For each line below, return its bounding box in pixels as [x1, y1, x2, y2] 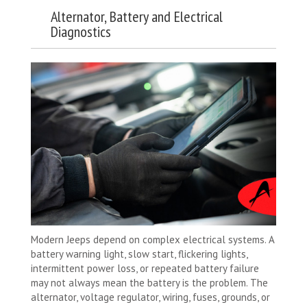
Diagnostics [51, 21, 111, 41]
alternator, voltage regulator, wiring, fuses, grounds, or [31, 290, 270, 304]
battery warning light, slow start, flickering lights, [31, 247, 247, 260]
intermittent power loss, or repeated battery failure [31, 261, 259, 275]
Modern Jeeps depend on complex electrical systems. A [31, 232, 274, 246]
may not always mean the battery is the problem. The [31, 275, 268, 289]
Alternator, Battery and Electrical [51, 6, 223, 26]
